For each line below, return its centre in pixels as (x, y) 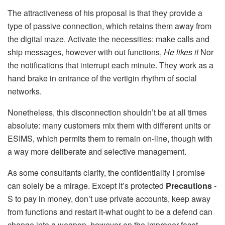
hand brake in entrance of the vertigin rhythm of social (102, 78)
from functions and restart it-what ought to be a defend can (110, 212)
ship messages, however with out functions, (86, 52)
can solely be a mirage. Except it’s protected (87, 186)
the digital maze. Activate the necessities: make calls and (108, 39)
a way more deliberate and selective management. (97, 152)
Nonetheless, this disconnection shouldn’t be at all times (107, 113)
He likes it (182, 52)
